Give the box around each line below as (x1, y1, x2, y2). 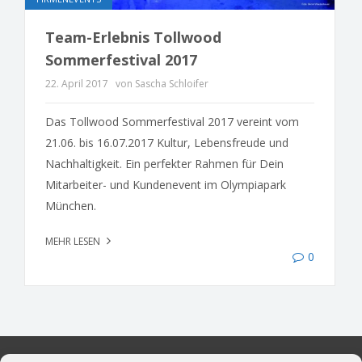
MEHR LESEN (45, 234, 103, 249)
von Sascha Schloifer (116, 77, 208, 91)
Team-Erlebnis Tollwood (45, 27, 221, 48)
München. (45, 198, 96, 214)
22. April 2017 (45, 77, 108, 91)
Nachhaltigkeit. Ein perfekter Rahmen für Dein (45, 156, 284, 172)
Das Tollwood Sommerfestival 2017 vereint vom (45, 114, 299, 130)
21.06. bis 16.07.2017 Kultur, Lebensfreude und (45, 135, 288, 151)
